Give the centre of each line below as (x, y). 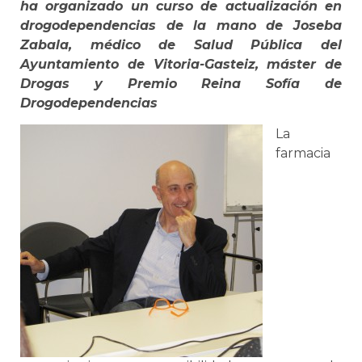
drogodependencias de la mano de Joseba (181, 25)
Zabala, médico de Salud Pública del (181, 44)
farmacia (303, 154)
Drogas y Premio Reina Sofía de (181, 83)
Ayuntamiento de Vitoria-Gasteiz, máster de (181, 64)
